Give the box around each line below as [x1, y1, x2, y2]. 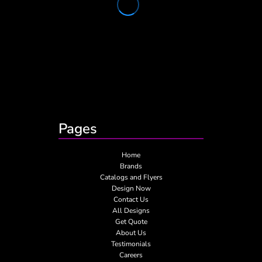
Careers [119, 250, 143, 260]
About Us [116, 227, 146, 237]
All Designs [112, 205, 150, 215]
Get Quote [115, 216, 147, 226]
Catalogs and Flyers [99, 172, 163, 182]
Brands [120, 161, 142, 171]
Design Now [111, 183, 151, 193]
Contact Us [113, 194, 149, 204]
